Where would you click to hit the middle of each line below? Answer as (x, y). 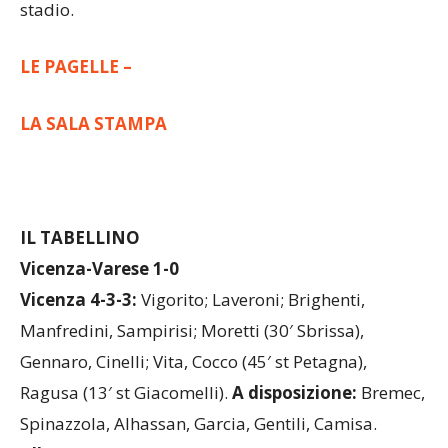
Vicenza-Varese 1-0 (99, 306)
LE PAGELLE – (76, 104)
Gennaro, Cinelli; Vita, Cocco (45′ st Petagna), (193, 399)
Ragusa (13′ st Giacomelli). (126, 430)
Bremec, (391, 430)
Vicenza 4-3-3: (78, 337)
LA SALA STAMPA (93, 161)
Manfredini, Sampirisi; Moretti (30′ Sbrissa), (192, 368)
